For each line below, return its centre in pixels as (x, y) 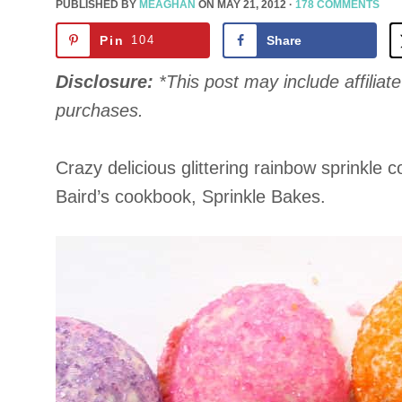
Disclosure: (107, 82)
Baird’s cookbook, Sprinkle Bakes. (191, 197)
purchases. (100, 110)
